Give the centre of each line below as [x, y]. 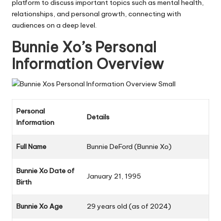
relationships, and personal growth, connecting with [96, 14]
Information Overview [88, 64]
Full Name [31, 147]
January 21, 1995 [114, 176]
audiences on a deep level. [54, 25]
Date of [62, 171]
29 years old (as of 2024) [129, 206]
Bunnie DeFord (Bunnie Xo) [129, 147]
